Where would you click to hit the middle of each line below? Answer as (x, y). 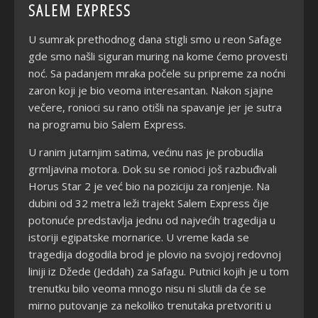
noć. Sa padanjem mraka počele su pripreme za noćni (157, 73)
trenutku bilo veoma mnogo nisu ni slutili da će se (147, 288)
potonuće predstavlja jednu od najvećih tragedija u (152, 220)
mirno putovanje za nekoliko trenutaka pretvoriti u (150, 305)
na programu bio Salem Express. (107, 124)
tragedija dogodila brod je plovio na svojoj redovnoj (155, 254)
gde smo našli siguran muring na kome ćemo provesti (158, 56)
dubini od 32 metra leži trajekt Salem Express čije (149, 203)
